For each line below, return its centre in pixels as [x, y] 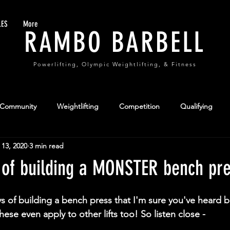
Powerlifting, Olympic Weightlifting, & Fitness [115, 64]
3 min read [46, 146]
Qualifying [196, 106]
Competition [139, 106]
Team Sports [67, 147]
